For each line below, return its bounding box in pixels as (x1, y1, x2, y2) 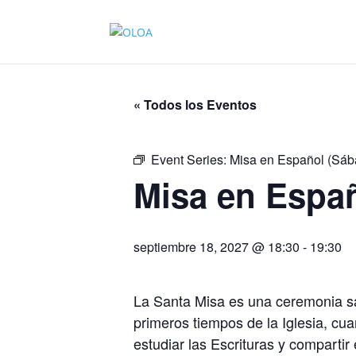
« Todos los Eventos (133, 95, 257, 114)
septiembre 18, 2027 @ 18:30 (133, 238, 300, 256)
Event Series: (151, 150, 230, 168)
